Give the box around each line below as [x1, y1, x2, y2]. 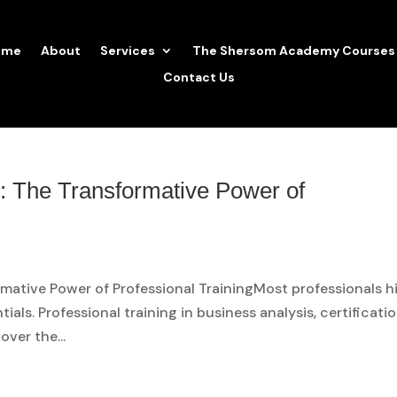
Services [100, 42, 155, 58]
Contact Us [162, 68, 235, 85]
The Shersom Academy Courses [192, 42, 395, 58]
